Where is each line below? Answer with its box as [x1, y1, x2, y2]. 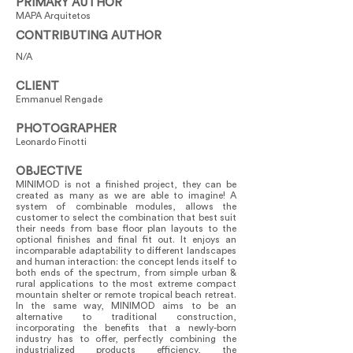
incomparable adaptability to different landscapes [16, 246, 236, 255]
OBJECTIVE [16, 165, 82, 177]
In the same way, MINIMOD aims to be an [16, 301, 236, 310]
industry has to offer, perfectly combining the [16, 334, 236, 344]
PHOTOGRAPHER [16, 123, 117, 135]
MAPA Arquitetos [16, 11, 91, 20]
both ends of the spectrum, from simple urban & [16, 268, 236, 277]
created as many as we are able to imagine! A [16, 191, 236, 200]
